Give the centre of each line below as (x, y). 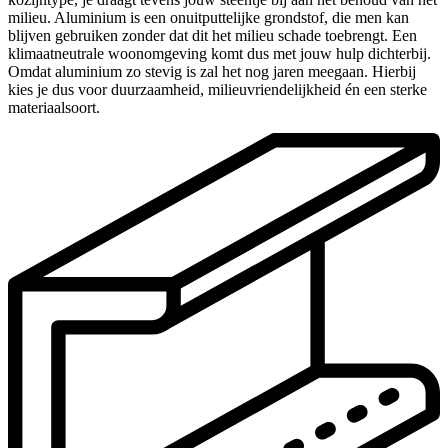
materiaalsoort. (54, 107)
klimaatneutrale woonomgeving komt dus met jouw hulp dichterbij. (219, 53)
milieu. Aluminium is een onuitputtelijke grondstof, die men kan (208, 17)
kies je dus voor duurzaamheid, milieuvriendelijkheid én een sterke (217, 89)
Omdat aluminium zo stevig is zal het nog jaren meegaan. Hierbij (212, 71)
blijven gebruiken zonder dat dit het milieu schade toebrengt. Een (212, 35)
